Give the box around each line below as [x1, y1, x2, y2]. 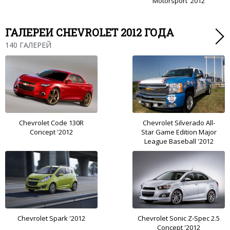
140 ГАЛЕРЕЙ [5, 40, 51, 50]
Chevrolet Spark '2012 [17, 214, 85, 223]
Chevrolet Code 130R [19, 118, 84, 128]
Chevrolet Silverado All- [142, 118, 215, 128]
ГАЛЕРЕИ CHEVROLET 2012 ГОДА [5, 26, 174, 40]
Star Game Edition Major [141, 127, 217, 137]
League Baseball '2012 [144, 137, 214, 146]
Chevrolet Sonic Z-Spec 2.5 [138, 214, 220, 223]
